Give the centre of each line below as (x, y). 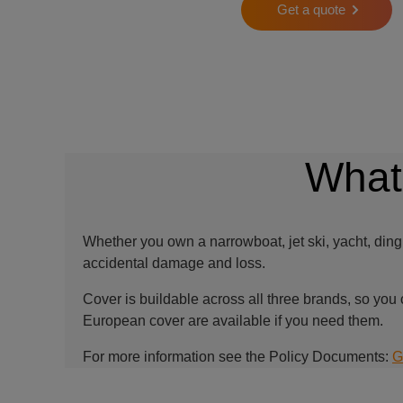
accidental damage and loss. (174, 263)
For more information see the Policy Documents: (237, 356)
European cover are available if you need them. (233, 320)
